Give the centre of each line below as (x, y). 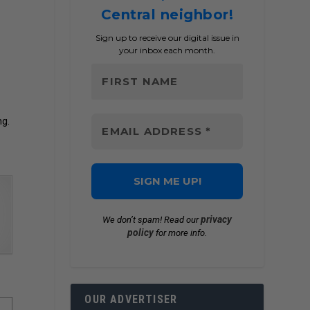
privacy (217, 220)
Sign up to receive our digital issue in (167, 38)
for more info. (181, 233)
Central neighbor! (167, 15)
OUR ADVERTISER (131, 300)
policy (141, 233)
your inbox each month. (167, 51)
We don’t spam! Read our (152, 220)
